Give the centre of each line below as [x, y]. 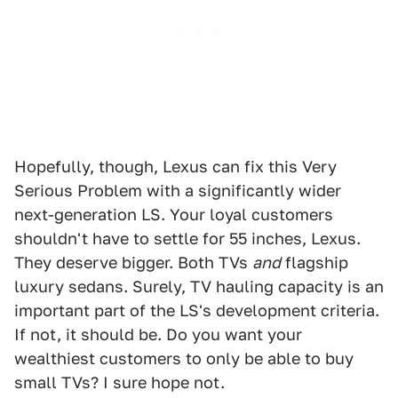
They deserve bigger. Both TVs [133, 263]
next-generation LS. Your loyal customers [174, 215]
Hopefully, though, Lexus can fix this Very [175, 167]
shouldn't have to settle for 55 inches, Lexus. [187, 239]
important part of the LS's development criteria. [197, 311]
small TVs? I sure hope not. [119, 383]
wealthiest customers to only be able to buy [184, 359]
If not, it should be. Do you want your [158, 335]
